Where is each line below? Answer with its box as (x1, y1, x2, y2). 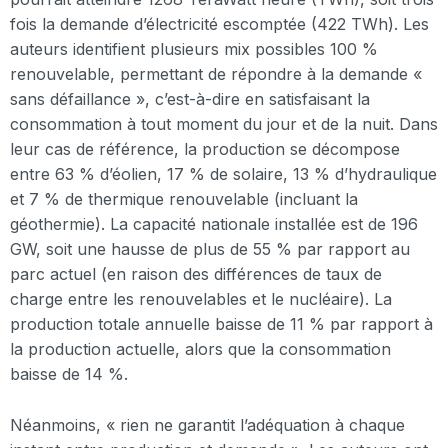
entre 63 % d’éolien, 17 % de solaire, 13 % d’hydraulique (10, 164, 437, 185)
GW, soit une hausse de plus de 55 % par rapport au (10, 239, 410, 260)
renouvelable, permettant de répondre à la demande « (10, 64, 422, 85)
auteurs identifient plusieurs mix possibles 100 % (10, 39, 378, 60)
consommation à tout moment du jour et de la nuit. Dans (10, 114, 438, 135)
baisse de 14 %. (10, 364, 128, 385)
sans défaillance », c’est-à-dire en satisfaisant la (10, 89, 370, 110)
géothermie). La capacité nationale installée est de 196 (10, 214, 418, 235)
